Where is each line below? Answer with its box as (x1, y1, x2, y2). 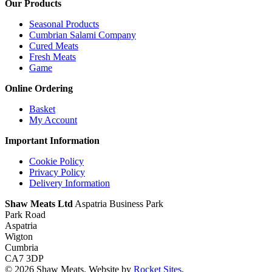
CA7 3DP (5, 253, 44, 264)
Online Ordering (5, 83, 73, 94)
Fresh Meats (29, 52, 76, 63)
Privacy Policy (29, 167, 85, 178)
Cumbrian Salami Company (29, 30, 136, 41)
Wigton (5, 231, 33, 242)
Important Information (5, 135, 100, 146)
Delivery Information (29, 178, 110, 189)
